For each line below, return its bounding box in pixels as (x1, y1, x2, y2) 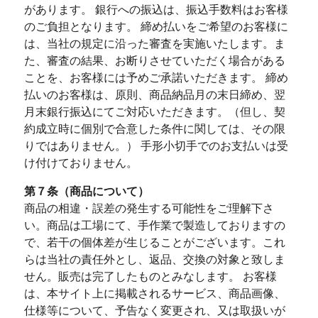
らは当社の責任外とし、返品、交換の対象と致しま (23, 253, 285, 265)
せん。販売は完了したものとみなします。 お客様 (23, 270, 277, 283)
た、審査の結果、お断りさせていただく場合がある (23, 55, 285, 67)
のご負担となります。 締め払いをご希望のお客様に (23, 21, 288, 33)
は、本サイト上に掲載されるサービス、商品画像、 (23, 287, 285, 300)
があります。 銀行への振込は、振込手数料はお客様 (23, 4, 288, 16)
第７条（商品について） (23, 185, 149, 197)
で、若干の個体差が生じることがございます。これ (23, 236, 285, 248)
